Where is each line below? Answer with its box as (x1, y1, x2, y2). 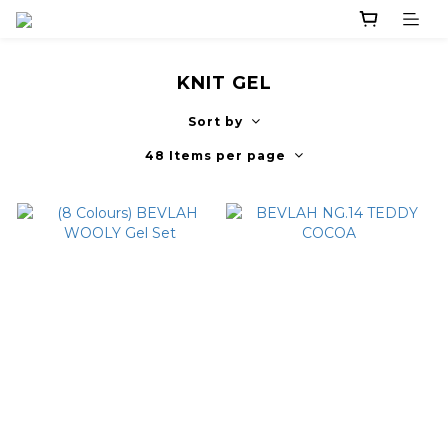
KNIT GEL (176, 72, 272, 95)
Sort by (188, 114, 243, 130)
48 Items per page (145, 148, 286, 164)
